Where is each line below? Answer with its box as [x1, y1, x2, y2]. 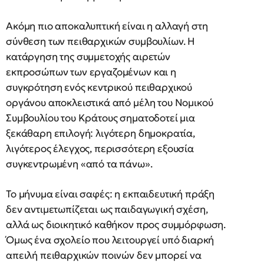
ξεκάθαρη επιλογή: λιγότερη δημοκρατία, [6, 126, 195, 140]
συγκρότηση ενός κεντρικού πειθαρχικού [6, 80, 193, 94]
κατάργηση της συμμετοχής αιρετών [6, 49, 170, 63]
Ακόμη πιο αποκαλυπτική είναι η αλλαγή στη [6, 19, 208, 32]
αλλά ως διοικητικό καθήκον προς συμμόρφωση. [6, 217, 226, 231]
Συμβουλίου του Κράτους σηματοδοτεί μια [6, 111, 195, 124]
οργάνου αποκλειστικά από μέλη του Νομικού [6, 95, 213, 109]
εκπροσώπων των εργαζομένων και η [6, 65, 176, 78]
